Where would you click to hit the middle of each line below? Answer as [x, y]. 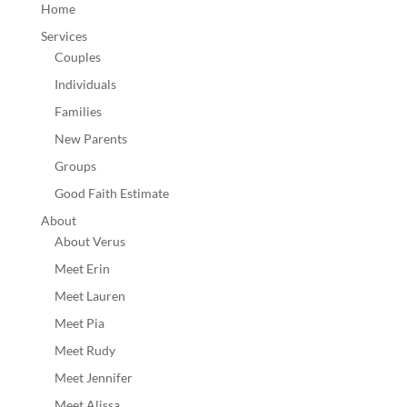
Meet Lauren [89, 296]
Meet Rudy [84, 350]
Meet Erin [82, 268]
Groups [75, 166]
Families [78, 111]
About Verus [89, 241]
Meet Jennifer [93, 377]
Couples [77, 57]
